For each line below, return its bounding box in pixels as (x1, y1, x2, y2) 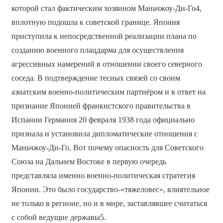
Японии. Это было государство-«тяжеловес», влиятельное (11, 185, 210, 194)
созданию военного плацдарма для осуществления (11, 46, 184, 55)
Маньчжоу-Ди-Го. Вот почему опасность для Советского (11, 143, 204, 152)
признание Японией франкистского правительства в (11, 102, 191, 111)
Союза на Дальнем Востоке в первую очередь (11, 157, 166, 166)
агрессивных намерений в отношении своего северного (11, 60, 202, 69)
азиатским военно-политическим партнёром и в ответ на (11, 88, 206, 97)
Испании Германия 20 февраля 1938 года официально (11, 115, 195, 124)
